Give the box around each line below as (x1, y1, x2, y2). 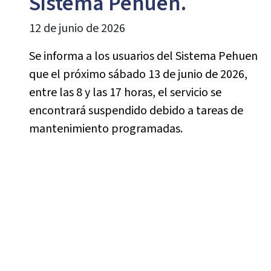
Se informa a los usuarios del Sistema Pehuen (28, 48, 258, 65)
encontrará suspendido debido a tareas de (28, 102, 243, 119)
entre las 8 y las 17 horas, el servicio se (28, 84, 221, 101)
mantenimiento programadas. (28, 120, 183, 137)
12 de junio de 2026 (28, 20, 125, 37)
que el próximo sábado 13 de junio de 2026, (28, 66, 247, 83)
